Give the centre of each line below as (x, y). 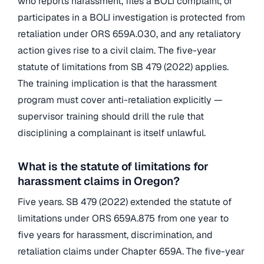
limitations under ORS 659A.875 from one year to (123, 219)
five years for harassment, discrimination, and (115, 235)
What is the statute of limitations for (113, 166)
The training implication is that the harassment (117, 83)
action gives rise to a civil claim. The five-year (117, 50)
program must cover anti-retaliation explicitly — (120, 100)
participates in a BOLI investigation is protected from (131, 17)
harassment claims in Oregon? (99, 181)
